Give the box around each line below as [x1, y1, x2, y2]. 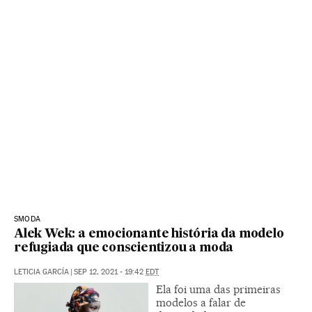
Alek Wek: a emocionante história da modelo [14, 228, 284, 240]
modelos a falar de [156, 295, 246, 309]
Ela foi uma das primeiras [156, 282, 281, 296]
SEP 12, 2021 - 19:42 [74, 267, 146, 276]
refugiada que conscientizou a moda [14, 242, 234, 254]
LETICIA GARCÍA [14, 267, 69, 276]
